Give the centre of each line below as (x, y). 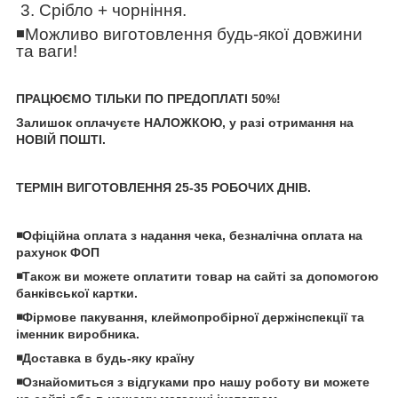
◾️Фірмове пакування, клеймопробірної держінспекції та (190, 317)
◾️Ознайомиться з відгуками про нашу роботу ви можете (193, 382)
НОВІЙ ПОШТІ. (61, 139)
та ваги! (49, 51)
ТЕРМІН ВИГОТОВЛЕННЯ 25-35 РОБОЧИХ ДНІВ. (163, 187)
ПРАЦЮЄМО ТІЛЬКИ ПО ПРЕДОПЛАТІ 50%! (150, 98)
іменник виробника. (78, 334)
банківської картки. (79, 293)
